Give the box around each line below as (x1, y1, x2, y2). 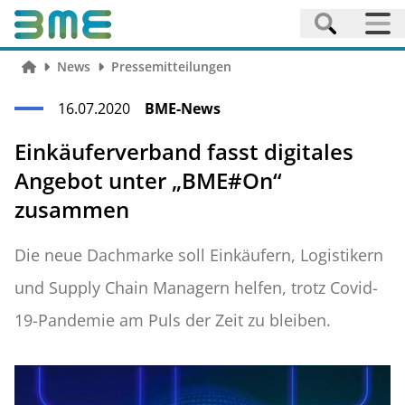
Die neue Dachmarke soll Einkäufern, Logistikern (14, 244, 383, 266)
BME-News (145, 99, 221, 118)
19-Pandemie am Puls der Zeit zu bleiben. (14, 309, 331, 331)
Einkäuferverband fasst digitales (14, 137, 353, 166)
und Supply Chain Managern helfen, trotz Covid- (14, 277, 378, 298)
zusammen (14, 194, 129, 224)
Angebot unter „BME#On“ (14, 165, 282, 195)
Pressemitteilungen (110, 58, 231, 75)
